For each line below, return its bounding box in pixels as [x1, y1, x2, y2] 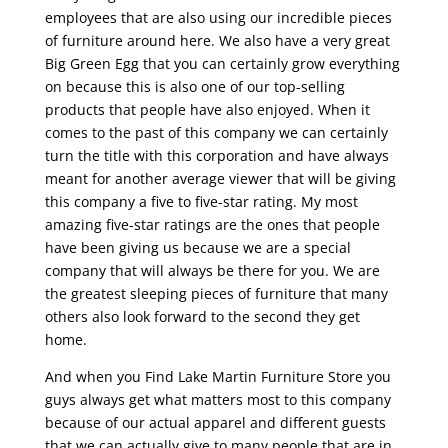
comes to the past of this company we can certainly [44, 123, 388, 143]
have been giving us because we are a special [44, 238, 351, 258]
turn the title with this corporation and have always [44, 146, 389, 166]
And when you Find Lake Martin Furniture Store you [44, 367, 391, 387]
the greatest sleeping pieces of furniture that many [44, 284, 388, 304]
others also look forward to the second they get [44, 307, 360, 327]
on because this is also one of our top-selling [44, 77, 345, 97]
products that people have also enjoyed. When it [44, 100, 370, 120]
